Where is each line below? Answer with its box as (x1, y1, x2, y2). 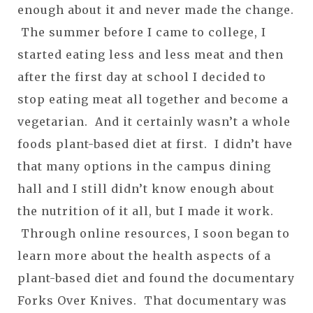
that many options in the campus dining (17, 159, 271, 173)
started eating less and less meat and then (17, 47, 284, 61)
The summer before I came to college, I (17, 24, 266, 39)
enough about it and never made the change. (17, 2, 294, 17)
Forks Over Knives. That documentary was (17, 293, 287, 307)
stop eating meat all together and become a (17, 92, 289, 106)
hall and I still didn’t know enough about (17, 181, 275, 196)
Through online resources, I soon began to (17, 226, 290, 240)
